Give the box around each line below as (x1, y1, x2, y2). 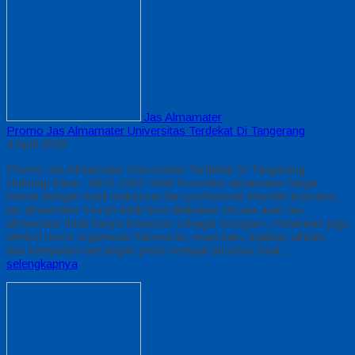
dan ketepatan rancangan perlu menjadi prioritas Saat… (6, 242, 292, 257)
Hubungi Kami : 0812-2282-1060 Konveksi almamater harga (6, 175, 317, 189)
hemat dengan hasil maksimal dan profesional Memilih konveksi (6, 189, 337, 203)
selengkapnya (6, 256, 78, 270)
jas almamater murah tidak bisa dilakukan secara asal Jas (6, 202, 303, 216)
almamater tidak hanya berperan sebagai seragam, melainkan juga (6, 216, 349, 230)
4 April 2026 (6, 136, 67, 151)
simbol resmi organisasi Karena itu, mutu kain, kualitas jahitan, (6, 229, 327, 243)
